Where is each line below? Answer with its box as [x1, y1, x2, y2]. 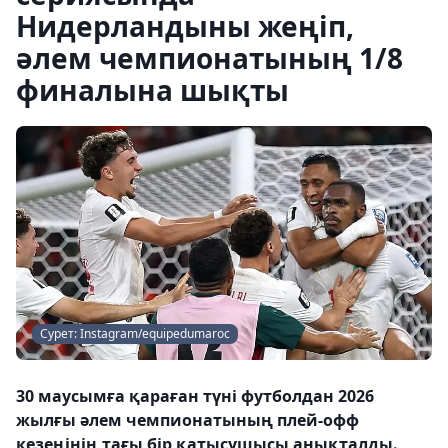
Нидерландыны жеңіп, [16, 7, 354, 45]
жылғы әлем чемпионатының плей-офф [16, 409, 359, 431]
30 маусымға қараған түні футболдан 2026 [16, 385, 374, 407]
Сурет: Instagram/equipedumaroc [40, 325, 230, 342]
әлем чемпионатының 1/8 [16, 39, 403, 77]
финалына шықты [16, 71, 289, 109]
